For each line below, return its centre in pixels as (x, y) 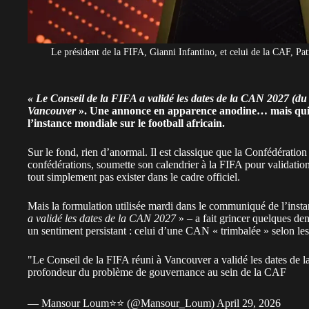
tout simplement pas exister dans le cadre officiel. (134, 177)
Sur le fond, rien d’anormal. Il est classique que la (136, 152)
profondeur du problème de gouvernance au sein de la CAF (157, 272)
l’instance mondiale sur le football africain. (126, 123)
